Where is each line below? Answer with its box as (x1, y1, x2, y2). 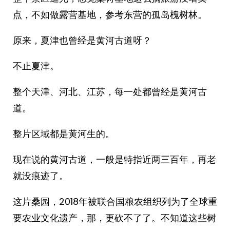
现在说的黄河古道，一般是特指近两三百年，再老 (13, 153, 216, 166)
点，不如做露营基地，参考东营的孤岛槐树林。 (13, 8, 207, 21)
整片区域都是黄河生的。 (13, 127, 114, 140)
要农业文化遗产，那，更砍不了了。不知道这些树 (13, 212, 216, 224)
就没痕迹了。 (13, 169, 68, 182)
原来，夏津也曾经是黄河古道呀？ (13, 34, 151, 47)
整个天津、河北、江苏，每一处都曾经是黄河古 (13, 85, 207, 98)
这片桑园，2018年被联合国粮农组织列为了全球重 (13, 195, 217, 208)
